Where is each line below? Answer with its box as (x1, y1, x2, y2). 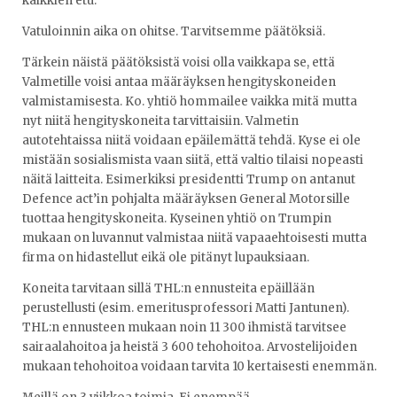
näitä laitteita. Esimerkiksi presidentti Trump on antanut (22, 171, 355, 187)
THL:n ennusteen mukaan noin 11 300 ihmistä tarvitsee (22, 320, 346, 336)
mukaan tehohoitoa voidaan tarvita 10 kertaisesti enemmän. (22, 359, 377, 375)
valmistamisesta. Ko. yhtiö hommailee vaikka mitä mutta (22, 93, 357, 109)
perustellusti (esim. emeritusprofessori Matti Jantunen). (22, 300, 349, 316)
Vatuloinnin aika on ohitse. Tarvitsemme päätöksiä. (22, 23, 325, 39)
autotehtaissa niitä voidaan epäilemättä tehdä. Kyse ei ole (22, 132, 361, 148)
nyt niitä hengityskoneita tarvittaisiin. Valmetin (22, 113, 299, 128)
